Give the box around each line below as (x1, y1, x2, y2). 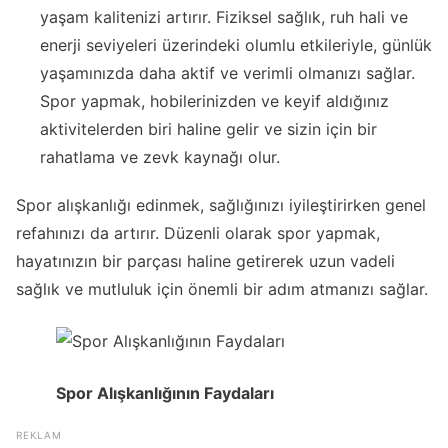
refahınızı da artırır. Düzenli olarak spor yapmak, (16, 222, 380, 243)
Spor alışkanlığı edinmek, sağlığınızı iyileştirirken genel (16, 194, 426, 215)
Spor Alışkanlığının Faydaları (56, 382, 274, 403)
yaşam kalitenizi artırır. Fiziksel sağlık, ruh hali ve (40, 7, 408, 28)
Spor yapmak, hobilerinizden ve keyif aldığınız (40, 91, 389, 112)
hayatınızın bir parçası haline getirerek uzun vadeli (16, 250, 395, 271)
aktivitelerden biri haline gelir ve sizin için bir (40, 119, 377, 140)
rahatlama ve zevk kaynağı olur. (40, 147, 280, 168)
